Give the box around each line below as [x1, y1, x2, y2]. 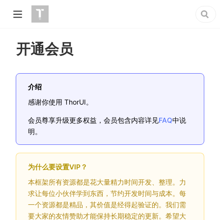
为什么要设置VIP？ [28, 162, 87, 171]
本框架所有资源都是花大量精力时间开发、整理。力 [28, 177, 186, 186]
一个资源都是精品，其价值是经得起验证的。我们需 [28, 200, 186, 209]
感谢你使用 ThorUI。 [28, 97, 93, 106]
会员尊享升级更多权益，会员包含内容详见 [28, 115, 159, 124]
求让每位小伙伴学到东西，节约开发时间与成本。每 [28, 189, 186, 197]
